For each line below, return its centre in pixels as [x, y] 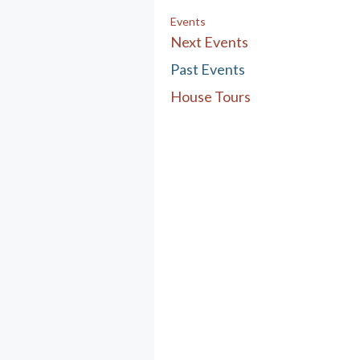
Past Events [208, 69]
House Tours [211, 96]
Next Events [209, 41]
